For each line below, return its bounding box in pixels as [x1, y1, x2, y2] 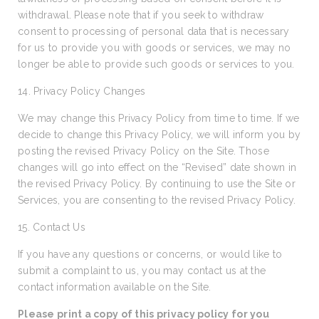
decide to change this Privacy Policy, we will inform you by [18, 129, 301, 140]
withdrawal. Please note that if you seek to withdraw [18, 9, 264, 21]
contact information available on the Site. [18, 281, 211, 293]
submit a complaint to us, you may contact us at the [18, 265, 266, 276]
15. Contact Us [18, 221, 85, 233]
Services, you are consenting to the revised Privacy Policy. [18, 194, 296, 206]
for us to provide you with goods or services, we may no [18, 42, 291, 53]
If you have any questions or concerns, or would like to [18, 249, 283, 260]
